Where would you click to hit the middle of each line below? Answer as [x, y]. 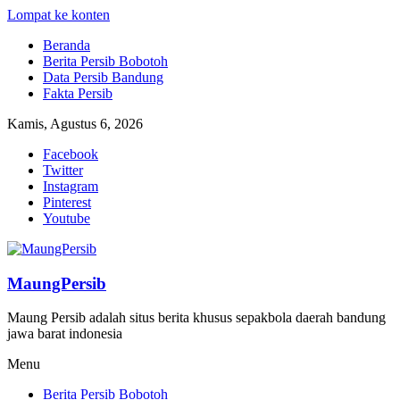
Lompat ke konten [58, 15]
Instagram [71, 186]
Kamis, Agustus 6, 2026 [75, 124]
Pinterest [67, 202]
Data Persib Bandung [103, 77]
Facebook [71, 154]
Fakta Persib [78, 93]
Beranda [67, 45]
